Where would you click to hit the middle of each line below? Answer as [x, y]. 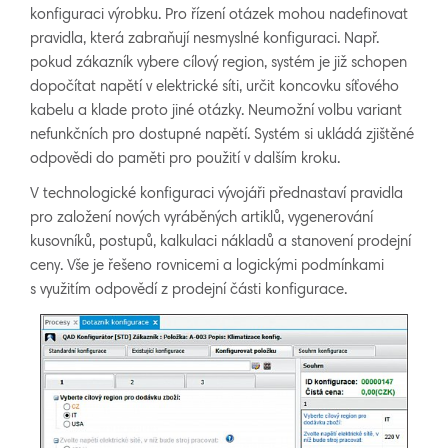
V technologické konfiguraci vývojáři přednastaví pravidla [216, 194]
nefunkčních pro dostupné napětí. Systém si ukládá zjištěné [222, 135]
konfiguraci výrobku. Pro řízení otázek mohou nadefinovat [219, 15]
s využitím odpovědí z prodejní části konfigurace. [188, 290]
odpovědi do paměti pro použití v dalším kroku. [185, 159]
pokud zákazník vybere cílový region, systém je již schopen [218, 63]
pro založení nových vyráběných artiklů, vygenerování [201, 218]
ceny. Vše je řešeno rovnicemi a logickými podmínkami [207, 266]
